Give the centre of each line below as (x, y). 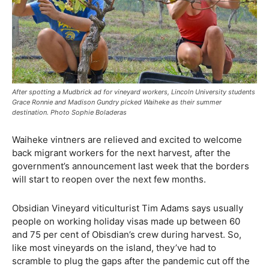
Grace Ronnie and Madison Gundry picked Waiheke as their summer (117, 102)
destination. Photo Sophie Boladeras (69, 112)
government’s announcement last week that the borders (131, 166)
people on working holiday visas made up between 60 (126, 221)
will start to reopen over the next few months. (109, 179)
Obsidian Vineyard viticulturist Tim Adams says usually (128, 208)
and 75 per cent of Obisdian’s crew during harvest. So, (127, 234)
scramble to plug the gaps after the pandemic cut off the (131, 261)
